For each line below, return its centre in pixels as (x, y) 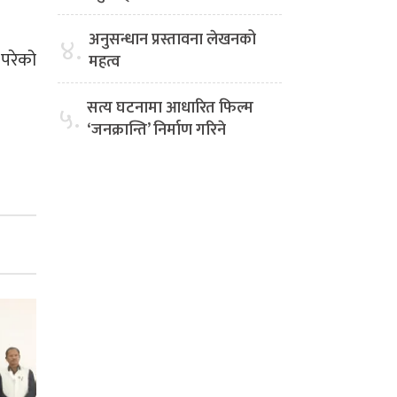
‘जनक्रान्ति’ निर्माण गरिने (156, 131)
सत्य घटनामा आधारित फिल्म (170, 109)
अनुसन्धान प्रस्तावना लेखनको (172, 40)
